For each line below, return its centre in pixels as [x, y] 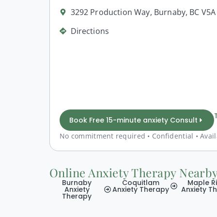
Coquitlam [141, 182]
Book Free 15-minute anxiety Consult [133, 120]
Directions [90, 31]
